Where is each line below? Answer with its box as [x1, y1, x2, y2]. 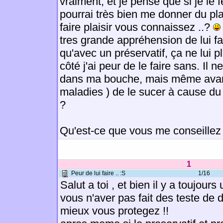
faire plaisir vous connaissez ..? [60, 21, 213, 33]
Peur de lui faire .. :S [71, 170, 125, 177]
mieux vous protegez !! [60, 205, 169, 217]
